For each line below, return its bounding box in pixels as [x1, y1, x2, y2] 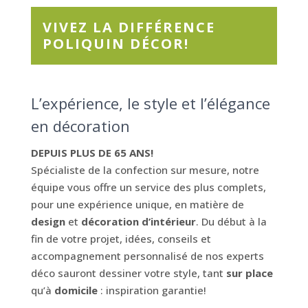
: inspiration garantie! [100, 283, 206, 297]
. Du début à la [195, 214, 267, 228]
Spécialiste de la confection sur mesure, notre [30, 163, 259, 177]
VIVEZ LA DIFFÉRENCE [42, 18, 215, 36]
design [30, 214, 68, 228]
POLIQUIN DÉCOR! [42, 34, 189, 53]
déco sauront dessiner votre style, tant [30, 266, 226, 280]
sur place [225, 266, 273, 280]
